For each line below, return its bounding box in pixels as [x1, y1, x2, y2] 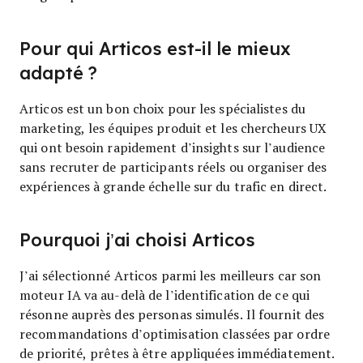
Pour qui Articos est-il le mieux [19, 39, 291, 59]
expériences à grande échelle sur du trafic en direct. [19, 177, 327, 194]
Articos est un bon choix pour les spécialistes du [19, 100, 305, 117]
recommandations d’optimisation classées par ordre [19, 325, 330, 342]
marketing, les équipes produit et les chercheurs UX [19, 119, 327, 136]
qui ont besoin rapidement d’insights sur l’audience [19, 139, 326, 156]
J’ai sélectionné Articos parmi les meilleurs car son [19, 267, 322, 284]
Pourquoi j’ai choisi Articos [19, 230, 255, 250]
